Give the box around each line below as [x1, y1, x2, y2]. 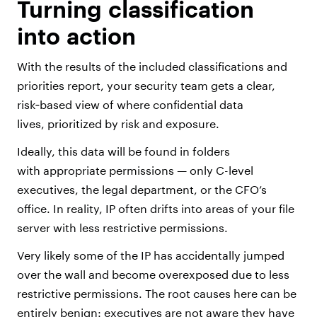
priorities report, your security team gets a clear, [17, 79, 275, 93]
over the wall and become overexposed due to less [17, 267, 289, 282]
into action [17, 23, 136, 50]
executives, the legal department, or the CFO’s [17, 183, 267, 197]
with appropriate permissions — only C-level [17, 163, 253, 178]
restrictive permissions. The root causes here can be [17, 287, 296, 301]
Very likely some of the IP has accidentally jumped [17, 248, 284, 263]
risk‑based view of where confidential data [17, 98, 243, 112]
